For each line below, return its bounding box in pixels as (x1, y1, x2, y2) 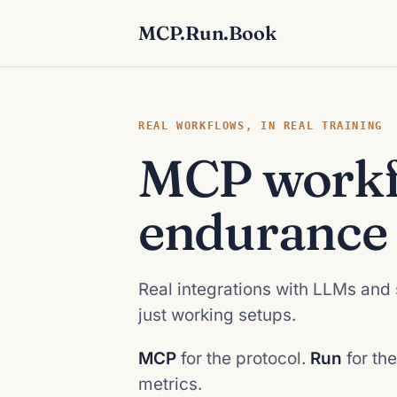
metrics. (138, 374, 202, 394)
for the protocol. (176, 348, 310, 369)
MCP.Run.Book (138, 21, 276, 45)
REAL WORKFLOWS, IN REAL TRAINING (138, 119, 383, 132)
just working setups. (138, 305, 296, 325)
